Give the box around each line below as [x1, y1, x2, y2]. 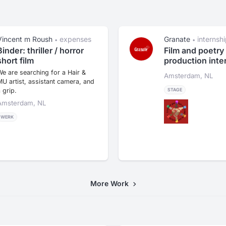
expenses [59, 35, 91, 44]
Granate [163, 35, 190, 44]
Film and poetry [163, 45, 224, 56]
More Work [90, 179, 133, 188]
